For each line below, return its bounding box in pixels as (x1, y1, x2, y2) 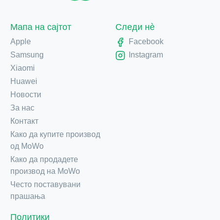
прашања (10, 192, 45, 201)
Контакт (10, 117, 38, 126)
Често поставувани (10, 180, 81, 189)
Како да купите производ (10, 130, 100, 139)
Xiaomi (10, 64, 35, 73)
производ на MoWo (10, 167, 80, 176)
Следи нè (115, 22, 155, 32)
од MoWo (10, 142, 44, 151)
